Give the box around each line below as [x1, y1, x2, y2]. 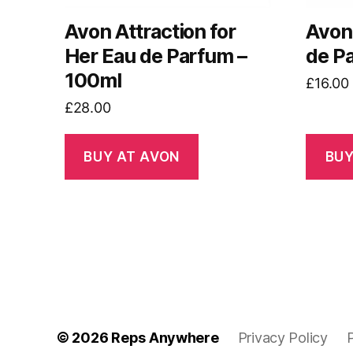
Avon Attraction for [65, 20, 236, 44]
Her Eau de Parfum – [65, 44, 247, 69]
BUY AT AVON [84, 148, 180, 165]
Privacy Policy [237, 329, 328, 347]
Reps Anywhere [111, 329, 219, 347]
